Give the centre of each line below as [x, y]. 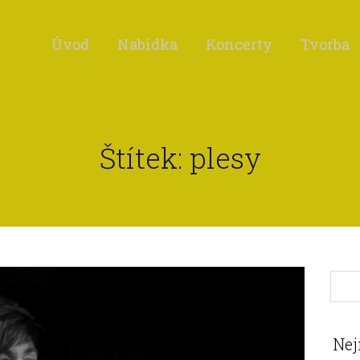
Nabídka [148, 44]
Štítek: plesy [180, 158]
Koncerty [239, 44]
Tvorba [325, 44]
